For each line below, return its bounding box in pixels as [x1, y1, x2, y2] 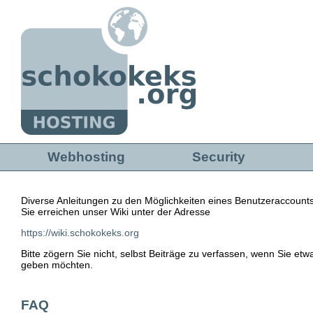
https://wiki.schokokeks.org [21, 227, 139, 239]
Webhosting [48, 149, 126, 164]
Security [192, 149, 246, 164]
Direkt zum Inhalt [7, 7, 90, 19]
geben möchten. [21, 259, 93, 271]
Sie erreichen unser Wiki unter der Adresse [21, 206, 210, 218]
